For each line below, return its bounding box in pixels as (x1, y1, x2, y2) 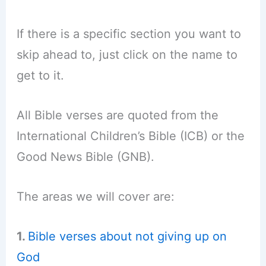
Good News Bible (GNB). (16, 150, 154, 164)
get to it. (16, 68, 64, 83)
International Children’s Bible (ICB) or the (16, 129, 245, 144)
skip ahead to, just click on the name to (16, 47, 237, 62)
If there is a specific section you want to (16, 27, 241, 42)
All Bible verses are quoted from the (16, 108, 218, 123)
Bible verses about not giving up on (27, 229, 227, 244)
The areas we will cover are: (16, 189, 175, 204)
